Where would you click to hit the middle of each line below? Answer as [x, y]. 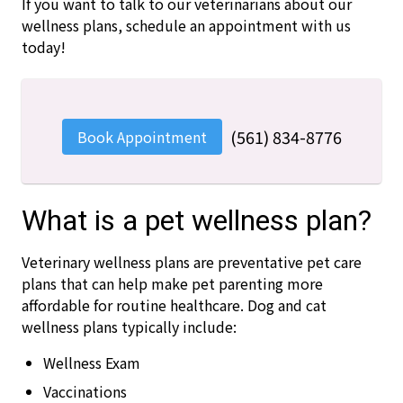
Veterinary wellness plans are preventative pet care [192, 262]
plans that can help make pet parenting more [172, 283]
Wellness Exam [92, 363]
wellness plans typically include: [129, 327]
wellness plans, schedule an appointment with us [186, 25]
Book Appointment [142, 137]
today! [44, 47]
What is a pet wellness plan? [197, 220]
